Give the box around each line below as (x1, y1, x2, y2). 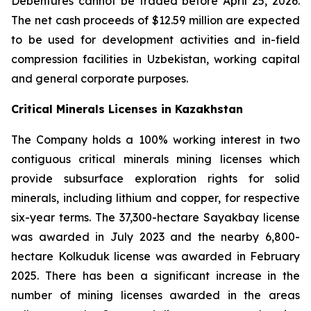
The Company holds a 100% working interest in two (11, 133, 300, 146)
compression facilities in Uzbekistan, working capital (11, 52, 300, 66)
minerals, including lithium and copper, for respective (11, 191, 300, 205)
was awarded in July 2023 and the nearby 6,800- (11, 230, 300, 244)
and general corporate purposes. (11, 72, 188, 85)
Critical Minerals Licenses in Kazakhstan (11, 102, 243, 116)
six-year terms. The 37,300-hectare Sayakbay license (11, 210, 300, 224)
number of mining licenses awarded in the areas (11, 288, 300, 302)
